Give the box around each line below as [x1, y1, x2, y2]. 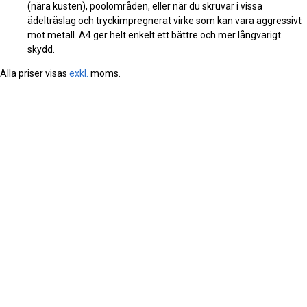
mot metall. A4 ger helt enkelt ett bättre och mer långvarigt [27, 29, 281, 40]
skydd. [27, 43, 55, 55]
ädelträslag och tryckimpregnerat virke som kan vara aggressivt [27, 14, 302, 26]
